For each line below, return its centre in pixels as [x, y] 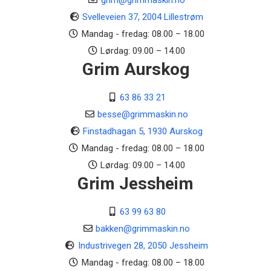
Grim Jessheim [135, 184]
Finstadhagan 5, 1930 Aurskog [143, 131]
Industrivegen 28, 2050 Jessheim [143, 246]
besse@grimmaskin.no [143, 114]
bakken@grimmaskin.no [143, 229]
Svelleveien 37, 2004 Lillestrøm [143, 17]
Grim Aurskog [135, 69]
